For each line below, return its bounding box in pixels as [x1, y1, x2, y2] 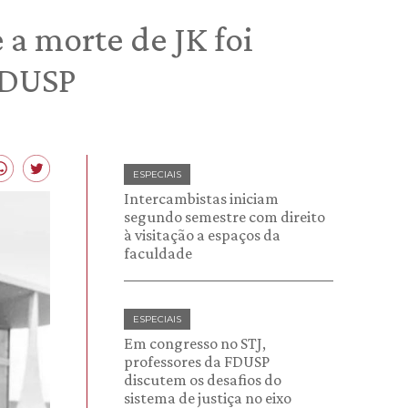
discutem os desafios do [124, 371, 281, 389]
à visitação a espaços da [124, 226, 280, 244]
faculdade [124, 244, 192, 262]
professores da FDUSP [124, 352, 270, 371]
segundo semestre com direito [124, 208, 325, 226]
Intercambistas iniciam [124, 189, 279, 208]
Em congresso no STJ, [124, 334, 266, 352]
